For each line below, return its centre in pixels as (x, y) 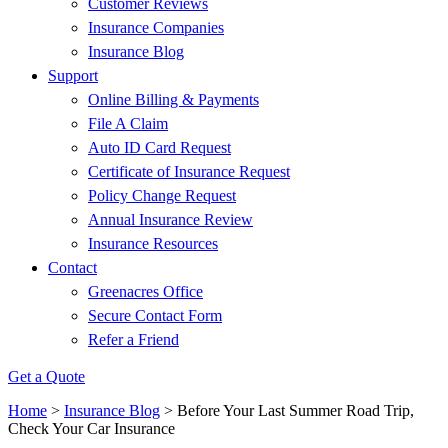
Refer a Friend (133, 339)
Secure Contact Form (155, 315)
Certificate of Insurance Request (189, 171)
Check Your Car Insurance (91, 428)
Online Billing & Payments (173, 99)
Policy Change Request (162, 195)
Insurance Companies (156, 27)
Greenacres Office (145, 291)
